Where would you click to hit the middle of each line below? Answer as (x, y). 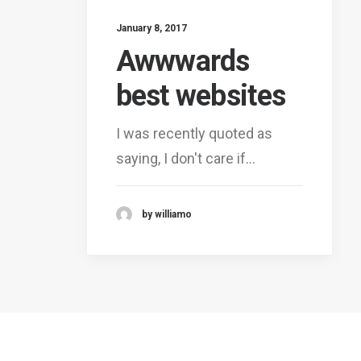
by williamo (166, 214)
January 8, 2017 (151, 28)
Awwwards (183, 61)
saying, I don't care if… (185, 158)
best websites (201, 95)
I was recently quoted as (194, 133)
